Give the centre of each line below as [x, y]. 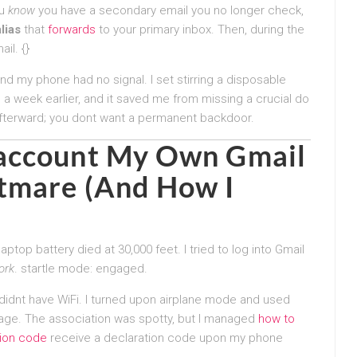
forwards [72, 29]
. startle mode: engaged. [81, 268]
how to [277, 318]
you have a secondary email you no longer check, [169, 10]
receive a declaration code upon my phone [165, 337]
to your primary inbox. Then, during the [200, 29]
